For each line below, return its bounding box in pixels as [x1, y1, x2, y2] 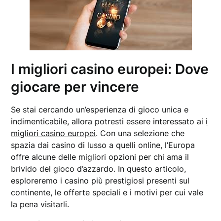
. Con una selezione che [96, 128, 185, 138]
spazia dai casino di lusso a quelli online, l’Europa [11, 140, 195, 150]
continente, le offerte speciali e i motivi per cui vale [11, 187, 204, 197]
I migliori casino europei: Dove [11, 61, 209, 77]
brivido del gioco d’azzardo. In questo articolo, [11, 164, 186, 174]
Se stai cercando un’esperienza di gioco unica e [11, 105, 189, 114]
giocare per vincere [11, 78, 140, 95]
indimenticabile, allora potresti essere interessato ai [11, 116, 206, 126]
